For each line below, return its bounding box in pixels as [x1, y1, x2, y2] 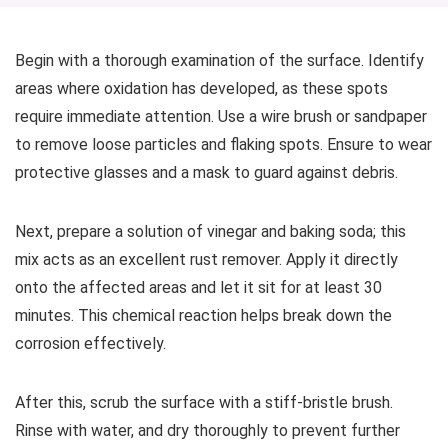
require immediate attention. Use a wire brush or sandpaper [15, 107, 427, 126]
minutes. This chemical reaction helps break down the [15, 306, 392, 325]
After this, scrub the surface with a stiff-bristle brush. [15, 393, 393, 412]
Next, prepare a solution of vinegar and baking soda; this [15, 222, 406, 241]
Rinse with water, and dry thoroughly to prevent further [15, 421, 400, 440]
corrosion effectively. [15, 334, 166, 353]
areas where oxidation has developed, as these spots [15, 79, 388, 98]
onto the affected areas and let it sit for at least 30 [15, 278, 382, 297]
